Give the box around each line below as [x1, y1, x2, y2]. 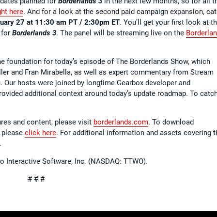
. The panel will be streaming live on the [56, 28, 186, 37]
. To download [148, 117, 194, 126]
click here [25, 128, 56, 137]
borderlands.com [93, 117, 148, 126]
